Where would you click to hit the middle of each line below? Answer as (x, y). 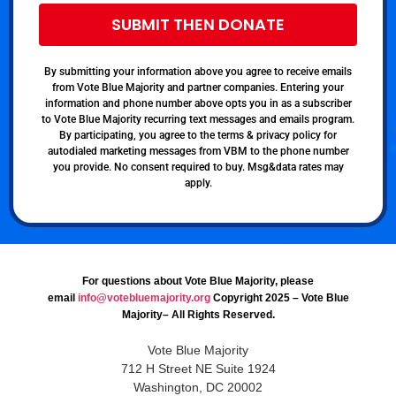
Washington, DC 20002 (198, 387)
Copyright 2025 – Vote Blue (279, 297)
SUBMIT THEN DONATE (198, 25)
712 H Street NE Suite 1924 (198, 368)
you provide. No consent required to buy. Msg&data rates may (198, 168)
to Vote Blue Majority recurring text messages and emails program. (198, 120)
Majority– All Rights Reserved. (198, 314)
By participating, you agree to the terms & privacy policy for (198, 136)
